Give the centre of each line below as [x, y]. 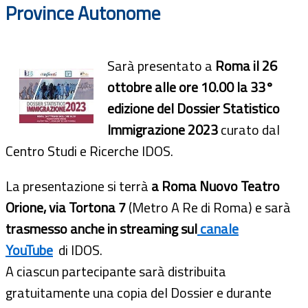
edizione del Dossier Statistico [194, 108]
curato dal [249, 129]
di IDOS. [79, 250]
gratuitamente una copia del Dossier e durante [139, 292]
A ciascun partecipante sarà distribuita [116, 271]
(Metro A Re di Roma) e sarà [208, 207]
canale [218, 228]
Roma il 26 [245, 65]
